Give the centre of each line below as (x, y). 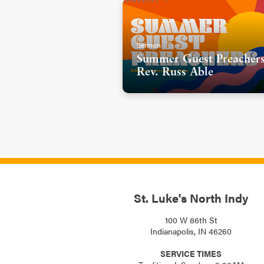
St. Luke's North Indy (191, 197)
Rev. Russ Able (175, 72)
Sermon (149, 44)
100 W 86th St (191, 220)
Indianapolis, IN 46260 (191, 231)
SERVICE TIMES (191, 253)
